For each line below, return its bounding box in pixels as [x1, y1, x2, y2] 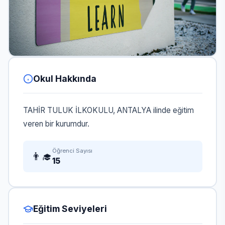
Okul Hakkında [33, 73, 96, 84]
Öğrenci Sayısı [52, 147, 92, 154]
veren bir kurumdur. [23, 119, 89, 129]
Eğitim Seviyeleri [33, 203, 107, 214]
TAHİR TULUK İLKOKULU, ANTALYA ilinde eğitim [23, 105, 194, 116]
